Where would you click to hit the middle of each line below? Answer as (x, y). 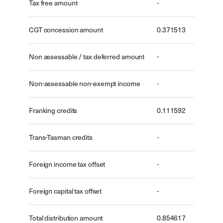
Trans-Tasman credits (61, 138)
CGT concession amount (66, 30)
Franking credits (53, 111)
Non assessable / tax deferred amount (87, 57)
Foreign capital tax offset (65, 191)
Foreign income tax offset (67, 165)
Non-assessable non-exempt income (85, 84)
